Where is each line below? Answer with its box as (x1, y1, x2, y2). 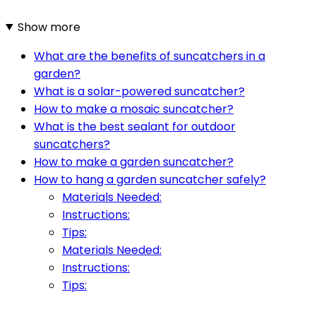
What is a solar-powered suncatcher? (34, 83, 245, 99)
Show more (17, 18, 80, 35)
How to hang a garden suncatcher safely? (34, 171, 266, 188)
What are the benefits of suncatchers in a (34, 47, 265, 64)
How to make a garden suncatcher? (34, 153, 233, 170)
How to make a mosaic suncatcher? (34, 100, 233, 117)
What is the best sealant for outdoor (34, 118, 236, 135)
